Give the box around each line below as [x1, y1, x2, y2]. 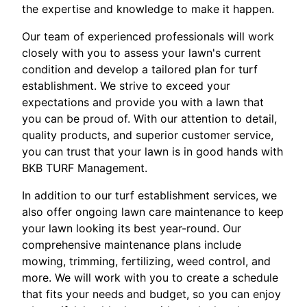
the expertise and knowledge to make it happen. [22, 2, 274, 16]
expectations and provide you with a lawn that [22, 95, 264, 110]
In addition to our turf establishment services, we [22, 188, 277, 203]
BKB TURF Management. [22, 161, 147, 175]
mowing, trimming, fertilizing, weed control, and [22, 254, 271, 269]
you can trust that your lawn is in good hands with [22, 145, 283, 159]
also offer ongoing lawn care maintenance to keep [22, 205, 284, 219]
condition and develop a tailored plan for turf [22, 62, 258, 77]
